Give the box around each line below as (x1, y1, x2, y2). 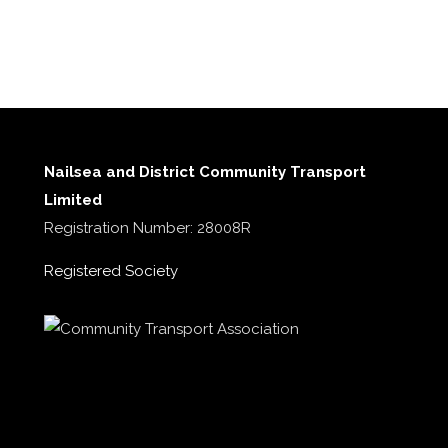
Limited (43, 191, 102, 209)
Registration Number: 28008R (43, 219, 251, 237)
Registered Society (43, 262, 178, 280)
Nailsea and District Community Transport (43, 163, 366, 181)
